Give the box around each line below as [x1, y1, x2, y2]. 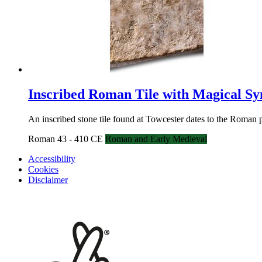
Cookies [28, 164, 58, 174]
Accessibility [28, 153, 75, 164]
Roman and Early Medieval [105, 133, 207, 144]
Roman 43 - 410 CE [28, 133, 105, 144]
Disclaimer [28, 174, 68, 185]
